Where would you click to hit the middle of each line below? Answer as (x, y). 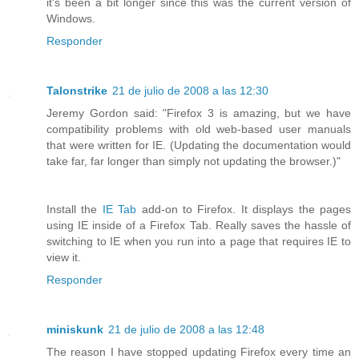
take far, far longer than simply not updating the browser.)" (194, 161)
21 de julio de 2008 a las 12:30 (190, 91)
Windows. (71, 19)
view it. (64, 258)
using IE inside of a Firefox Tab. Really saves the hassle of (199, 226)
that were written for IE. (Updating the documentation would (199, 145)
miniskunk (75, 330)
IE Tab (119, 210)
